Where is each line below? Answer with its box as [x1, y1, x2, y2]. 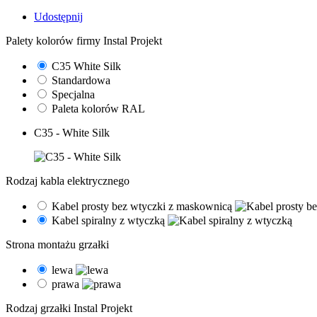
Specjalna [52, 88, 95, 100]
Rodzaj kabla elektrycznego [6, 174, 129, 187]
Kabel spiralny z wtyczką [52, 214, 168, 226]
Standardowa [52, 74, 110, 86]
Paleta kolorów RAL [52, 102, 145, 115]
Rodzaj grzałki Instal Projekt [6, 301, 132, 314]
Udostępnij [34, 10, 83, 23]
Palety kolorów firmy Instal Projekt [6, 34, 162, 47]
